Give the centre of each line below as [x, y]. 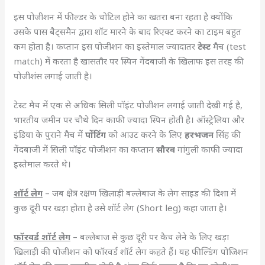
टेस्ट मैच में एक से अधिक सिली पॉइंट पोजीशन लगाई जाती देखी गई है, [128, 105]
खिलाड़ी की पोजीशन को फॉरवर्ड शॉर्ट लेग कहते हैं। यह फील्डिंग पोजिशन [131, 251]
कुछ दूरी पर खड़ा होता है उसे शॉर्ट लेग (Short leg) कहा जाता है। [122, 208]
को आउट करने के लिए [147, 134]
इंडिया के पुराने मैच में [50, 134]
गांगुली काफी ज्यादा [210, 149]
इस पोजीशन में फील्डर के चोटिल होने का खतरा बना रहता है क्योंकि [123, 17]
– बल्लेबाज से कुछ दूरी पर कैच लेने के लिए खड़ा [150, 237]
